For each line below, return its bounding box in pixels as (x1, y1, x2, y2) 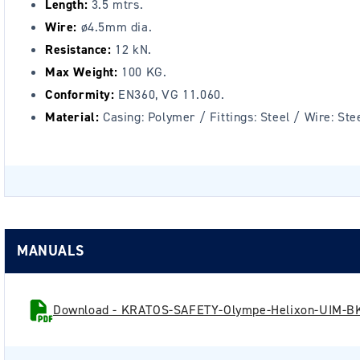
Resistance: (45, 41, 112, 58)
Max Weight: (45, 63, 118, 80)
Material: (45, 108, 100, 125)
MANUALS (17, 241, 84, 260)
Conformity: (45, 86, 115, 103)
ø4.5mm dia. (77, 18, 153, 35)
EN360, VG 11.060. (114, 86, 225, 103)
